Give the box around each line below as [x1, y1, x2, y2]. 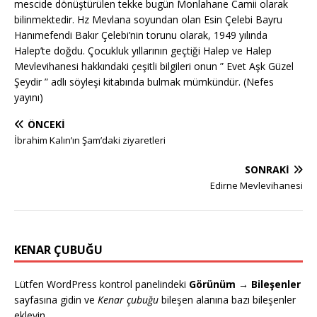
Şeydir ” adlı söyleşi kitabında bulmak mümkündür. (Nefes [14, 74, 274, 88]
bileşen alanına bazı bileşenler [158, 292, 296, 306]
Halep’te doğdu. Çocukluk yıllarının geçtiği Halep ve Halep [14, 43, 272, 57]
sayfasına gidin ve [14, 292, 98, 306]
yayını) [14, 90, 43, 104]
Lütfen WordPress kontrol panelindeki [14, 277, 189, 291]
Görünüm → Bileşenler [189, 277, 301, 291]
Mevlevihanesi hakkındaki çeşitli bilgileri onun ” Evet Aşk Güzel [14, 59, 294, 73]
